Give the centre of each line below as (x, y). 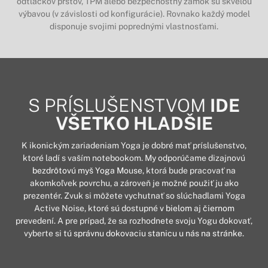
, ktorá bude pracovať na (189, 170)
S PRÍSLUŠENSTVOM (119, 105)
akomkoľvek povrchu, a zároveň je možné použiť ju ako (134, 183)
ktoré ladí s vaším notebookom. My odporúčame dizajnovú (134, 158)
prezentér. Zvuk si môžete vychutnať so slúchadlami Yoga (134, 195)
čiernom (217, 208)
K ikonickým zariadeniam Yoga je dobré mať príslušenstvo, (134, 145)
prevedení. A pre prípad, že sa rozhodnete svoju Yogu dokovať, (134, 220)
